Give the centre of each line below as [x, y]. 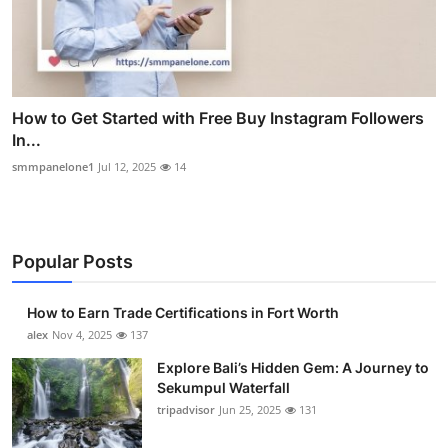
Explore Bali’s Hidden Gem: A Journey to [293, 368]
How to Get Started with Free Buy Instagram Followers [218, 118]
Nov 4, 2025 [82, 335]
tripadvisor [186, 410]
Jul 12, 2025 [127, 167]
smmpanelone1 [53, 167]
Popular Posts [72, 262]
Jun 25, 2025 [250, 410]
